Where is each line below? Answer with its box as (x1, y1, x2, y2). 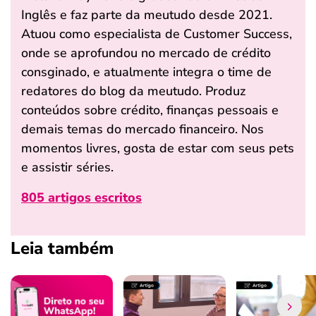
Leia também (11, 237, 114, 260)
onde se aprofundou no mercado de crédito (21, 44, 271, 61)
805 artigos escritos (21, 189, 142, 206)
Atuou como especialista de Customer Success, (21, 25, 292, 42)
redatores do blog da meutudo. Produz (21, 83, 245, 99)
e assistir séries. (21, 159, 114, 176)
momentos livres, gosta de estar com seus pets (21, 140, 294, 157)
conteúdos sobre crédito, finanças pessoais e (21, 102, 279, 119)
